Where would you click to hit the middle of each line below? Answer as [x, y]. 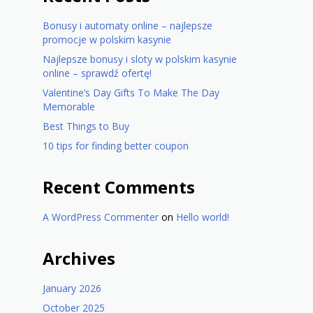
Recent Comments [119, 187]
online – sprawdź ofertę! [97, 73]
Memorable [69, 107]
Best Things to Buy [86, 126]
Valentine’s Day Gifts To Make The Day [131, 93]
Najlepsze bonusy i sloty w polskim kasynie [140, 59]
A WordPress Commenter [101, 217]
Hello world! [203, 217]
